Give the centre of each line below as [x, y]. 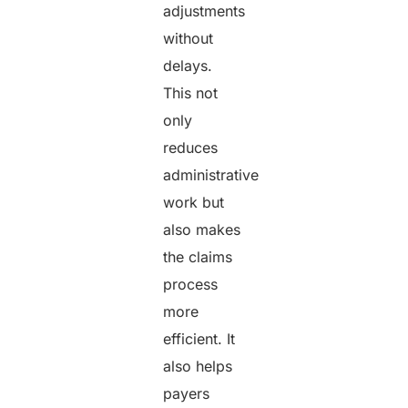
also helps [198, 366]
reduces [191, 147]
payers [187, 393]
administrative [211, 174]
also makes [202, 229]
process [191, 284]
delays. [188, 65]
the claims [198, 256]
